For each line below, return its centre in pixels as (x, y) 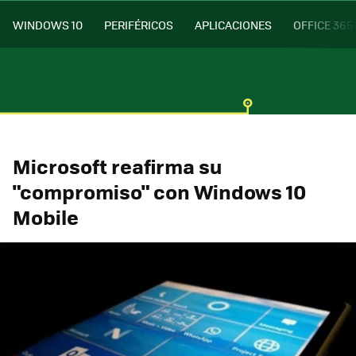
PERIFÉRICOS (139, 24)
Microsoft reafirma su (118, 166)
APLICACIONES (233, 24)
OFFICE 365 (323, 24)
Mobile (46, 217)
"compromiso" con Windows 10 (159, 191)
